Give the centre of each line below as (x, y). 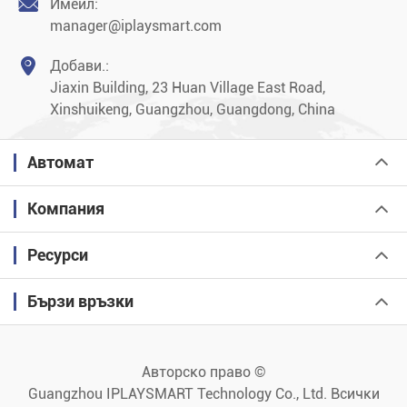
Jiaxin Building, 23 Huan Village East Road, (188, 88)
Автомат (60, 163)
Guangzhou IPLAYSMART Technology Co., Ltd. (177, 394)
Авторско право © (203, 372)
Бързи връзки (80, 302)
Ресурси (58, 255)
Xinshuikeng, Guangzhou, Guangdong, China (193, 110)
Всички (353, 394)
